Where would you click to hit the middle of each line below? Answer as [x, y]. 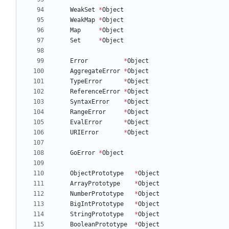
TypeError [86, 82]
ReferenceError [95, 92]
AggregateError [95, 71]
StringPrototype [97, 214]
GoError [83, 153]
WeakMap [83, 20]
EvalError [86, 122]
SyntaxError [90, 102]
